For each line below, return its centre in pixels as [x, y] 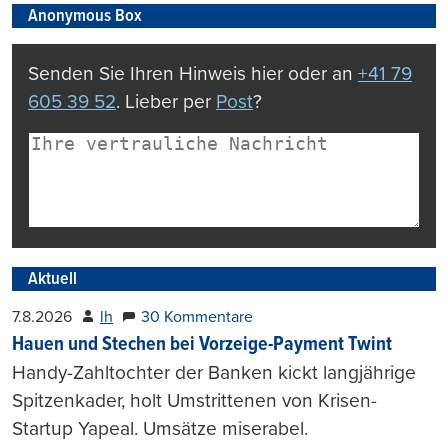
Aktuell [52, 279]
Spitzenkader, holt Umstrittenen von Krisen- [194, 400]
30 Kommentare [197, 316]
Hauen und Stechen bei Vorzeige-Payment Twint [202, 344]
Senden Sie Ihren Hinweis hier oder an [193, 73]
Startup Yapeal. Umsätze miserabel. [160, 428]
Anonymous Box [85, 16]
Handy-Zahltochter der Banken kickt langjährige [214, 372]
